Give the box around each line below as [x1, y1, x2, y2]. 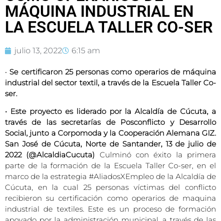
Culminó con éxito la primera [95, 149, 217, 159]
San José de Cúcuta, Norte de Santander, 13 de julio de [5, 139, 216, 148]
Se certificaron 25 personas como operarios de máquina [9, 67, 216, 76]
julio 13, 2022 [14, 45, 62, 55]
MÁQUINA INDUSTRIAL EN [5, 1, 194, 21]
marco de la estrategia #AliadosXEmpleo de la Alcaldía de [5, 171, 216, 181]
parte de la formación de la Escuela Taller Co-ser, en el [5, 160, 216, 170]
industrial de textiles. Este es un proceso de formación [5, 204, 216, 214]
